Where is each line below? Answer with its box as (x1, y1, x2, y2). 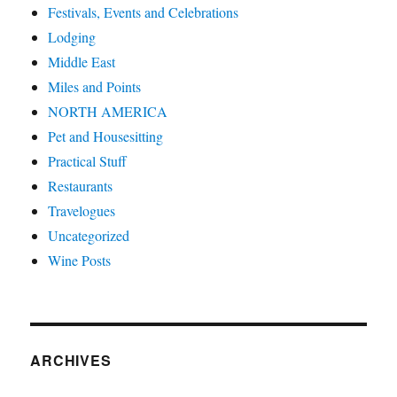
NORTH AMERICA (48, 102, 168, 121)
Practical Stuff (48, 152, 128, 171)
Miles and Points (48, 77, 142, 97)
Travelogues (48, 201, 116, 221)
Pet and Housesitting (48, 127, 164, 146)
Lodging (48, 27, 97, 47)
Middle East (48, 52, 116, 72)
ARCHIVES (30, 350, 112, 371)
